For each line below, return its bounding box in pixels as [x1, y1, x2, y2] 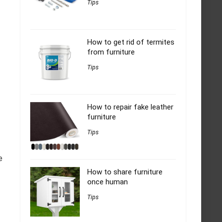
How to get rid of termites [87, 38, 174, 47]
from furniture [87, 48, 135, 57]
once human [87, 177, 128, 187]
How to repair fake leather [87, 103, 173, 112]
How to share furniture [87, 167, 163, 177]
